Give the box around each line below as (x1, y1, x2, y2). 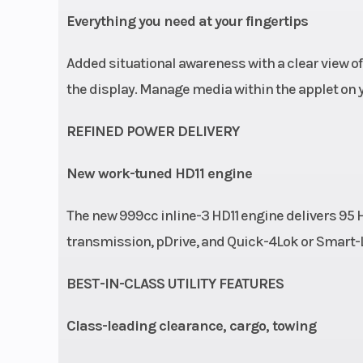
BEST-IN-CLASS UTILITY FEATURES (66, 274, 284, 293)
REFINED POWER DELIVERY (66, 122, 239, 140)
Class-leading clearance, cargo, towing (66, 316, 316, 335)
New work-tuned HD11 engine (66, 164, 252, 182)
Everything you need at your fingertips (66, 11, 308, 30)
